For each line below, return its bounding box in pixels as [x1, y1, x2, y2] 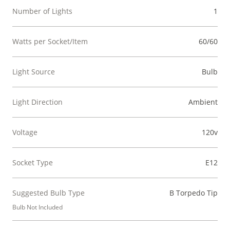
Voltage [12, 127, 37, 138]
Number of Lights [12, 6, 72, 16]
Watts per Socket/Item [12, 36, 88, 47]
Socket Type [12, 158, 53, 168]
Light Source [12, 67, 55, 77]
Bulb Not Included [12, 203, 63, 212]
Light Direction [12, 97, 63, 107]
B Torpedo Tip [169, 188, 218, 198]
